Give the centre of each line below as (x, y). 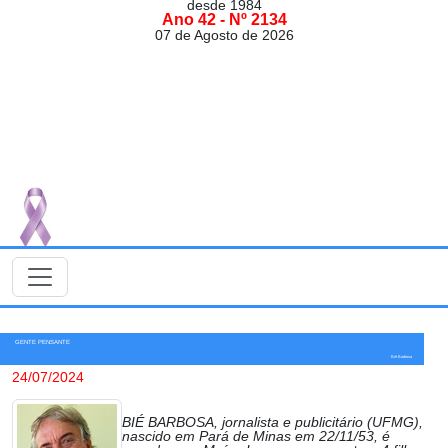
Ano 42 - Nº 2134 (224, 20)
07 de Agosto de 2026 (224, 35)
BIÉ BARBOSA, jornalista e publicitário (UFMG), (272, 422)
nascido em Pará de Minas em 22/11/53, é (256, 436)
